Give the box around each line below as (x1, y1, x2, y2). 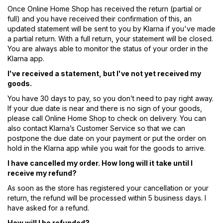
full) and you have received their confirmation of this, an (7, 14, 192, 23)
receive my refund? (7, 169, 77, 178)
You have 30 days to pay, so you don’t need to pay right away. (7, 94, 214, 103)
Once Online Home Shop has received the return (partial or (7, 4, 202, 13)
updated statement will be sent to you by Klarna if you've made (7, 24, 216, 33)
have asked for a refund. (7, 204, 89, 213)
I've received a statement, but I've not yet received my (7, 69, 201, 78)
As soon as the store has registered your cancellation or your (7, 184, 209, 193)
